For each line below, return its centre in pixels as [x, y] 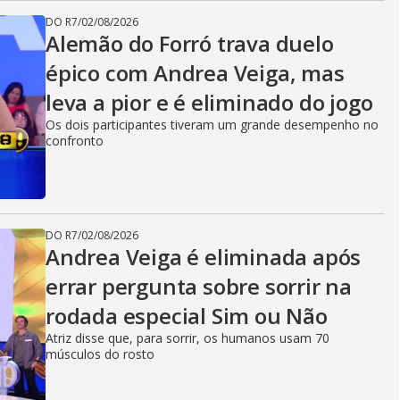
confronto [75, 141]
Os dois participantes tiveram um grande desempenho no [212, 125]
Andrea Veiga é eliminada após [204, 257]
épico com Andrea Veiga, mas [195, 73]
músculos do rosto [100, 354]
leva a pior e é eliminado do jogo [209, 102]
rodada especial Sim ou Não [187, 316]
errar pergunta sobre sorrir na [199, 286]
